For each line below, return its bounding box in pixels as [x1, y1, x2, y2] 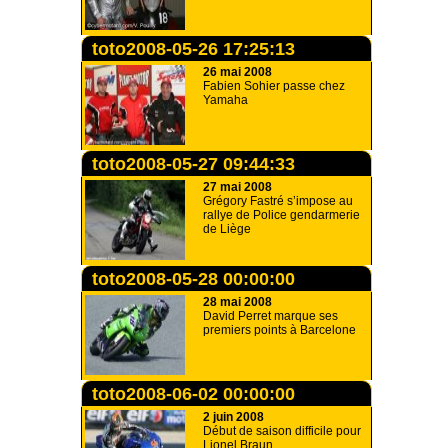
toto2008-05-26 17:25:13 [92, 39, 295, 59]
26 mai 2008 [203, 65, 272, 79]
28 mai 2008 [203, 295, 272, 309]
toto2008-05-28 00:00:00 [92, 269, 295, 289]
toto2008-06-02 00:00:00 [92, 384, 295, 404]
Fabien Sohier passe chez [203, 79, 345, 93]
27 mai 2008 [203, 180, 272, 194]
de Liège [203, 222, 251, 236]
